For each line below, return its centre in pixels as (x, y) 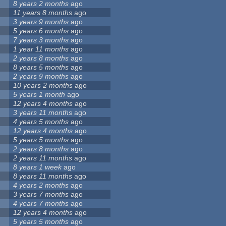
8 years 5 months (41, 67)
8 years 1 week (38, 167)
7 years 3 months (41, 40)
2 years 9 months (41, 76)
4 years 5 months (41, 122)
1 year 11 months (41, 49)
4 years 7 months (41, 204)
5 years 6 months (41, 31)
